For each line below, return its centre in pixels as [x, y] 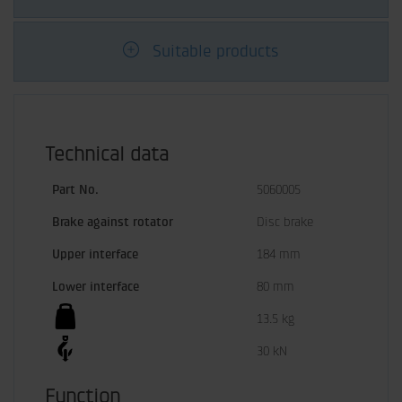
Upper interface [95, 254]
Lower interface [96, 287]
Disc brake [285, 222]
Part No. [75, 190]
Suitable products [216, 52]
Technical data [107, 154]
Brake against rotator [113, 222]
